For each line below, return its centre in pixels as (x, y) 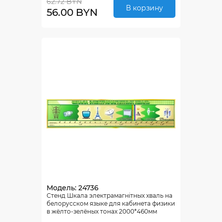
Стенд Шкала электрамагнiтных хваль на (110, 195)
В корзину (144, 8)
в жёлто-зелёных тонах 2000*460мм (102, 211)
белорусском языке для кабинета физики (111, 203)
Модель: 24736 (73, 188)
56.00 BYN (72, 13)
